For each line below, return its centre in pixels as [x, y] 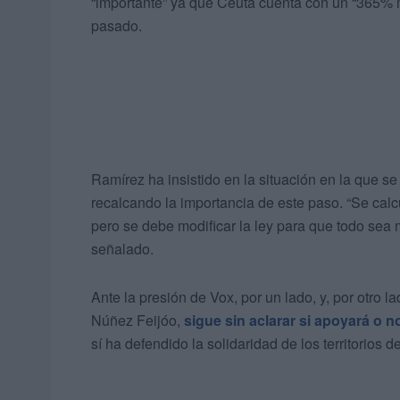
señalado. [122, 249]
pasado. [117, 26]
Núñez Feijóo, [137, 321]
